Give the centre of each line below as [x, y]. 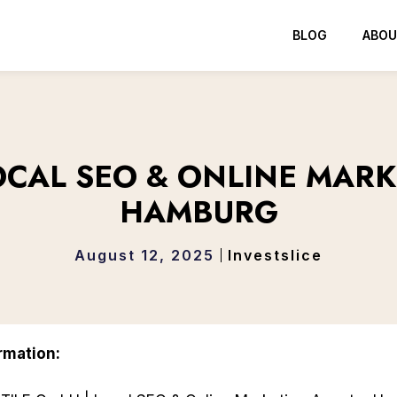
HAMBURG [198, 212]
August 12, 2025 [144, 255]
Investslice [275, 255]
